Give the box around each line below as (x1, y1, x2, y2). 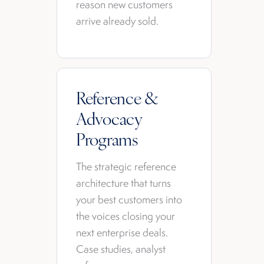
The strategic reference (76, 160, 176, 173)
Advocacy (76, 107, 142, 130)
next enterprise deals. (76, 226, 168, 239)
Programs (76, 127, 138, 150)
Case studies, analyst (76, 242, 166, 256)
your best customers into (76, 193, 182, 206)
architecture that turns (76, 176, 171, 190)
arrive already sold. (76, 14, 159, 28)
